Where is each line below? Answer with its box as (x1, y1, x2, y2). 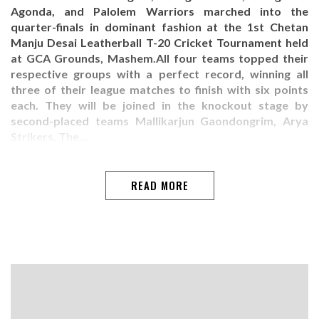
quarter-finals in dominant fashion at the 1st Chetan (11, 19, 308, 33)
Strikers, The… (11, 129, 88, 143)
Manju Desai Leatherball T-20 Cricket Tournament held (11, 35, 308, 49)
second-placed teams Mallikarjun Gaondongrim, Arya (11, 113, 308, 127)
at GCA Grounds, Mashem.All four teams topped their (11, 51, 308, 65)
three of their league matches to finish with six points (11, 82, 308, 96)
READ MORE (130, 177, 189, 193)
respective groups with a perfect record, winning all (11, 66, 308, 80)
